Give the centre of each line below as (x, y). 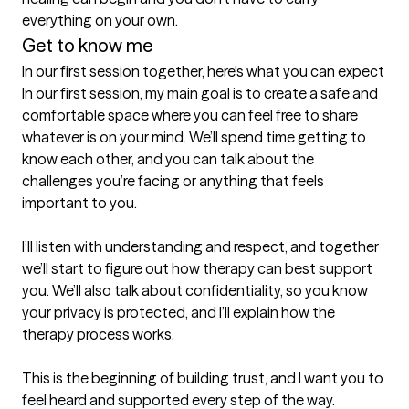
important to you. (79, 203)
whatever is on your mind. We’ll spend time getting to (194, 137)
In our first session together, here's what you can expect (203, 71)
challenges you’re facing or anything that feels (173, 181)
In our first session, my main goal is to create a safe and (200, 93)
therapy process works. (98, 334)
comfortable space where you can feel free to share (190, 115)
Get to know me (87, 45)
